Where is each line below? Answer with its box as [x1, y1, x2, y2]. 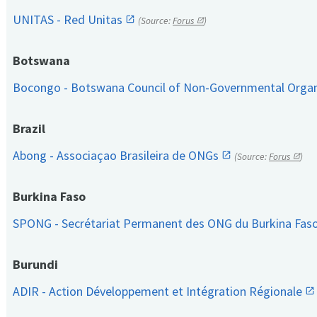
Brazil [13, 120, 45, 137]
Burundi [13, 256, 58, 273]
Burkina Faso [13, 188, 86, 205]
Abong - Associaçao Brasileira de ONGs [13, 147, 221, 164]
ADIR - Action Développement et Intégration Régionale [13, 283, 305, 300]
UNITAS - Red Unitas [13, 11, 125, 28]
